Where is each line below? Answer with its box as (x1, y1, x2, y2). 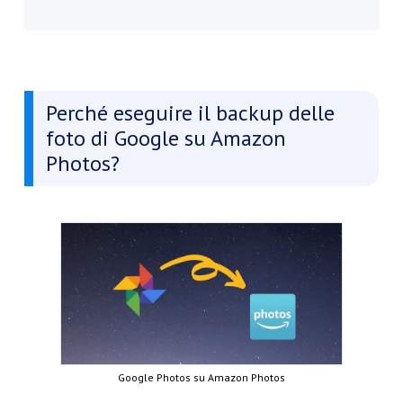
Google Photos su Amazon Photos (118, 370, 285, 384)
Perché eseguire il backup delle (45, 99, 335, 128)
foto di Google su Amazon (45, 124, 286, 153)
